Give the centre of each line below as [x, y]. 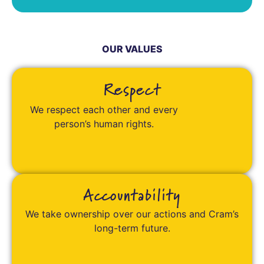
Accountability [132, 196]
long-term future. [132, 228]
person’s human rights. [104, 123]
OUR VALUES [132, 49]
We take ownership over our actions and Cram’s [132, 214]
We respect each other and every [104, 109]
